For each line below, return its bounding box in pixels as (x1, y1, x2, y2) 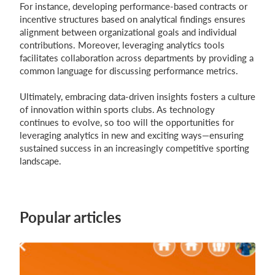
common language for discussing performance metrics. (20, 65, 238, 77)
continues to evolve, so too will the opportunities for (20, 117, 234, 128)
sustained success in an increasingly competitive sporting (20, 142, 249, 154)
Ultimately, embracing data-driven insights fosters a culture (20, 91, 255, 103)
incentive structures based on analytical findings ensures (20, 14, 246, 25)
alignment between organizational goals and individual (20, 26, 237, 38)
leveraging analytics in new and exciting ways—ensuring (20, 130, 244, 141)
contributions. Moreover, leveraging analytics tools (20, 39, 225, 51)
